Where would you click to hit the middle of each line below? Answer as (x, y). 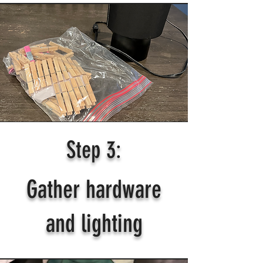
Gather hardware (94, 189)
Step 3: (94, 150)
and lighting (94, 223)
